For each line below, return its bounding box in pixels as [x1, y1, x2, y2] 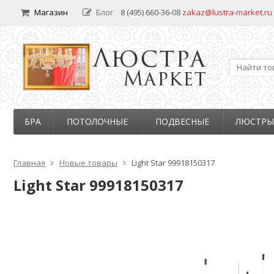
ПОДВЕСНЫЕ [155, 116, 209, 127]
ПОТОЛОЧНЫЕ [67, 116, 128, 127]
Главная [13, 157, 45, 168]
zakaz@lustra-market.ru [182, 7, 272, 18]
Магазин [34, 7, 68, 18]
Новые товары [59, 157, 117, 168]
